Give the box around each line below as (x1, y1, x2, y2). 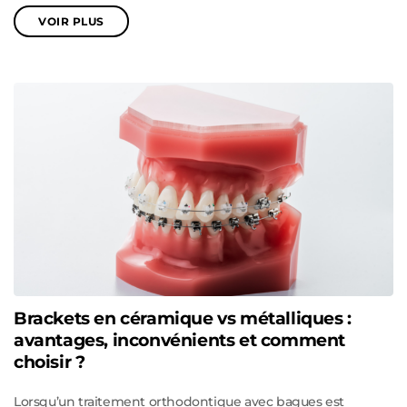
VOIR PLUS (38, 14, 104, 28)
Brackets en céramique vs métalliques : (14, 307, 352, 329)
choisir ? (14, 351, 85, 372)
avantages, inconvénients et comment (14, 329, 346, 351)
